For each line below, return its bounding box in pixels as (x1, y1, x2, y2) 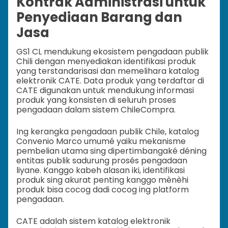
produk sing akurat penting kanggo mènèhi (16, 174, 188, 186)
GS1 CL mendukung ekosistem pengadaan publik (16, 45, 209, 58)
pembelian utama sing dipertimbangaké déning (16, 145, 207, 157)
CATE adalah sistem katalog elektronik (16, 215, 170, 227)
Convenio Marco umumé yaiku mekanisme (16, 135, 186, 147)
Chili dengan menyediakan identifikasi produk (16, 55, 196, 67)
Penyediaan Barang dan (16, 8, 182, 26)
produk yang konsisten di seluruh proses (16, 94, 176, 106)
